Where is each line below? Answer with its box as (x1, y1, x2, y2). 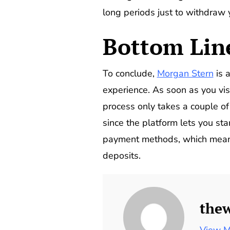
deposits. (102, 149, 141, 162)
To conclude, (102, 67, 157, 80)
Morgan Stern (157, 67, 214, 80)
